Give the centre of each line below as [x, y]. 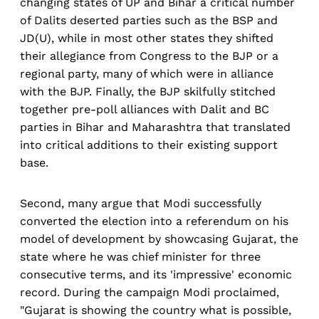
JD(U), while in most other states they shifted [147, 38]
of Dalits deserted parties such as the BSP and [149, 21]
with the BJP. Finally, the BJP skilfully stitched [148, 92]
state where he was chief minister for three [140, 257]
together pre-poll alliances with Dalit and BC [145, 110]
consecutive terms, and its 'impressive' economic [156, 275]
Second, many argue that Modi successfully [141, 204]
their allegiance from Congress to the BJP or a [149, 56]
